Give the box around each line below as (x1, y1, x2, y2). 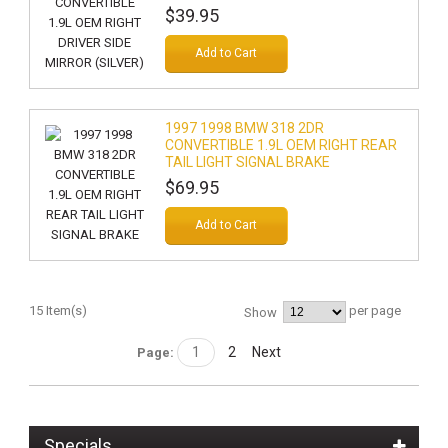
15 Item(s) (28, 303, 87, 318)
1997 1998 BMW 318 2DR (164, 120, 324, 136)
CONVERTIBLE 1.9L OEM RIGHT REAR (164, 137, 397, 153)
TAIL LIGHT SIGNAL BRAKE (164, 154, 330, 170)
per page (346, 303, 402, 319)
